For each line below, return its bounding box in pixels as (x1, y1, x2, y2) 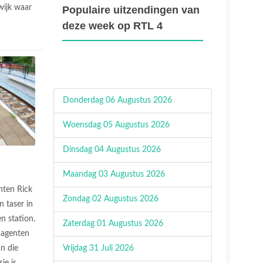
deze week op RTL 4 (62, 20, 163, 32)
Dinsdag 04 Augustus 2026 (63, 146, 161, 154)
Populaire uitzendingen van (62, 4, 200, 16)
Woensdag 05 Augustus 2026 (63, 121, 170, 129)
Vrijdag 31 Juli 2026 (63, 244, 134, 252)
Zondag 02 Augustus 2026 (63, 195, 159, 203)
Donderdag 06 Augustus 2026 (63, 96, 172, 104)
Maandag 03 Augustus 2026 (63, 170, 165, 178)
